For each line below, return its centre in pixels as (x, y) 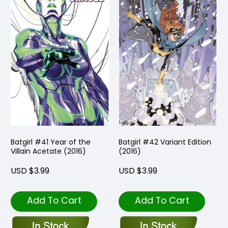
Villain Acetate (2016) (48, 151)
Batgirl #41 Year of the (51, 142)
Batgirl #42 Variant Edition (165, 142)
